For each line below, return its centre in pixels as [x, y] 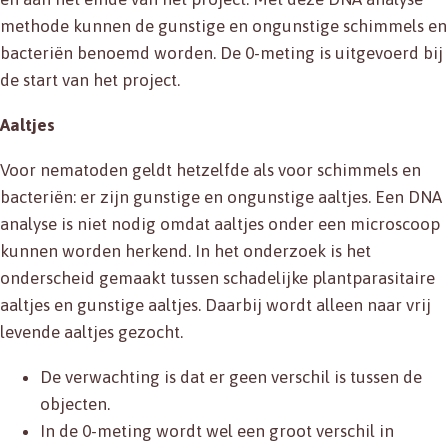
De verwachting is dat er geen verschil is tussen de [231, 377]
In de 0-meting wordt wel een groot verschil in [217, 431]
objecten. [75, 404]
